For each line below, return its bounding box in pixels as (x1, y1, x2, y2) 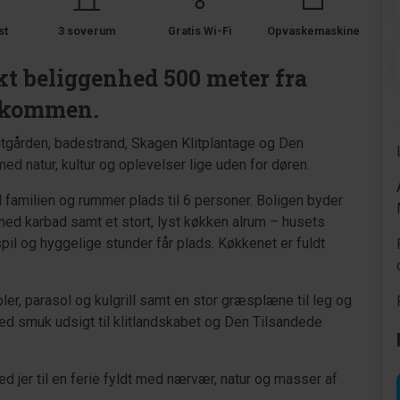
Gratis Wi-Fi (167, 24, 232, 37)
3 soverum (58, 24, 116, 37)
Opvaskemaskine (266, 24, 360, 37)
